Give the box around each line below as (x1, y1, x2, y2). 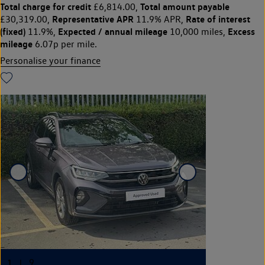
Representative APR (52, 13, 134, 25)
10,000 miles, (167, 26, 228, 38)
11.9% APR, (134, 14, 186, 25)
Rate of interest (186, 13, 250, 25)
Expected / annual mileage (58, 25, 167, 38)
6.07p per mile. (33, 38, 97, 50)
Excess (228, 25, 255, 38)
